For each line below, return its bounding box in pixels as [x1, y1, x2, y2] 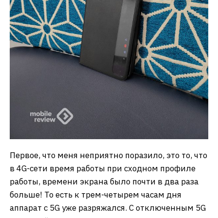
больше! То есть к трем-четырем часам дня [10, 189, 182, 200]
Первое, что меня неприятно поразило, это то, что [10, 149, 207, 161]
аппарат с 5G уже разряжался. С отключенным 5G [10, 202, 206, 213]
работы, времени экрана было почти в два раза [10, 176, 199, 187]
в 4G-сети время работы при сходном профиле [10, 163, 196, 174]
